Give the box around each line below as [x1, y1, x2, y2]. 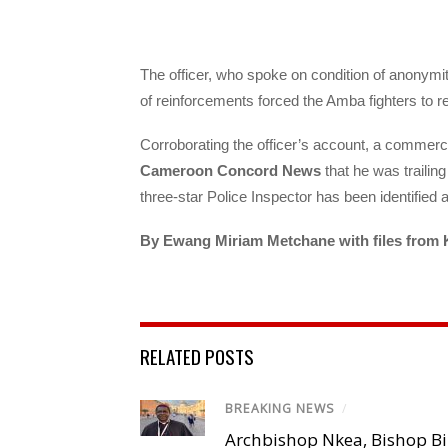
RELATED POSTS [140, 342, 254, 371]
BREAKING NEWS [225, 400, 335, 418]
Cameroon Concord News [140, 161, 321, 179]
